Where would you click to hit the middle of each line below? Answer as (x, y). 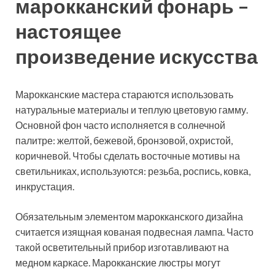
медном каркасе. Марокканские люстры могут (118, 262)
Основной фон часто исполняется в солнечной (120, 125)
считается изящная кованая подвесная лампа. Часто (134, 231)
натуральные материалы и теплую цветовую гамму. (132, 109)
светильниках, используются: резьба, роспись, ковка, (133, 171)
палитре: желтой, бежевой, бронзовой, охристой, (124, 140)
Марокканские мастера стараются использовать (124, 94)
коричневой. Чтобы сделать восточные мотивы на (128, 155)
